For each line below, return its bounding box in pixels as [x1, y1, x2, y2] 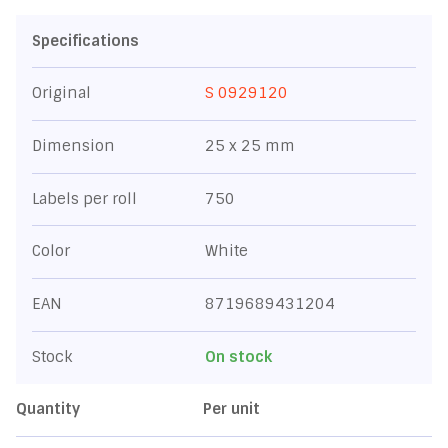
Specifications [32, 30, 140, 51]
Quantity [16, 399, 81, 420]
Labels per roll [32, 188, 138, 209]
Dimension [32, 135, 116, 156]
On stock [204, 347, 272, 368]
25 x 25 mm [204, 135, 295, 156]
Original [32, 83, 92, 104]
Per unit [203, 399, 261, 420]
